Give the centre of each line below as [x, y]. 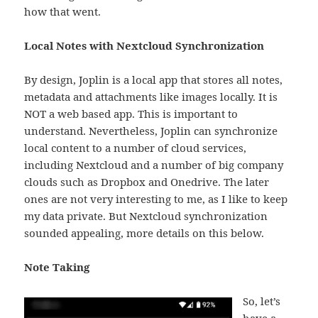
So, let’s [262, 301]
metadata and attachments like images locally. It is [151, 96]
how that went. [63, 11]
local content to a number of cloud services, [136, 147]
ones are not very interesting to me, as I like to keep [156, 198]
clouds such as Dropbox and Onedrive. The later [147, 181]
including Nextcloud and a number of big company [154, 164]
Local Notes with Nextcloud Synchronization [144, 45]
